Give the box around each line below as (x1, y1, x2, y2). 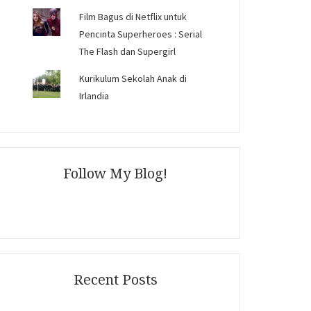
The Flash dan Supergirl (79, 45, 176, 58)
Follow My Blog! (63, 165, 167, 182)
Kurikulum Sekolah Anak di (79, 72, 187, 85)
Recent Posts (73, 271, 158, 288)
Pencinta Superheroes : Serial (79, 28, 203, 40)
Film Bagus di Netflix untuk (79, 10, 187, 23)
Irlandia (79, 90, 110, 102)
